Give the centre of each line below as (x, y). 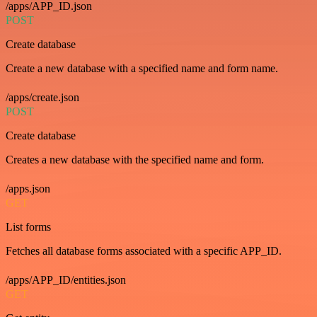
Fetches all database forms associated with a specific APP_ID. (144, 251)
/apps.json (28, 189)
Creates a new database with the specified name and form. (135, 160)
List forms (28, 227)
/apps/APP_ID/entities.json (66, 280)
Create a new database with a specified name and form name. (142, 69)
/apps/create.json (42, 98)
